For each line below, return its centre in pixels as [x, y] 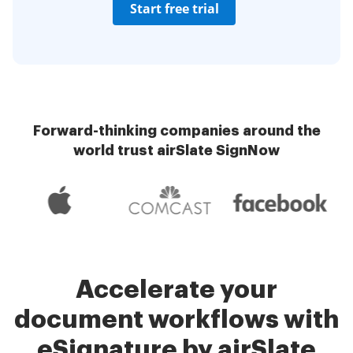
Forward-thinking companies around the [176, 131]
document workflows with [176, 320]
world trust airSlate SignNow [176, 151]
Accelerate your [176, 290]
